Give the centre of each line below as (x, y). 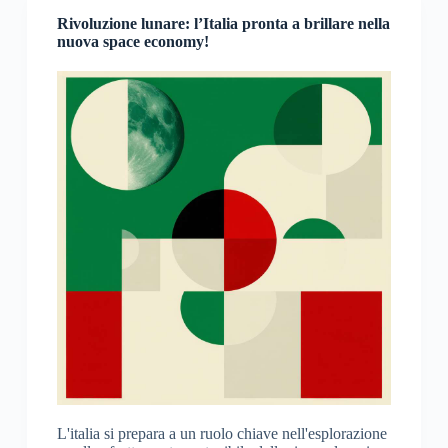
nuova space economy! (132, 41)
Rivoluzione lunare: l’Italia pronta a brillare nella (223, 23)
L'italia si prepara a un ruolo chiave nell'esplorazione (221, 434)
